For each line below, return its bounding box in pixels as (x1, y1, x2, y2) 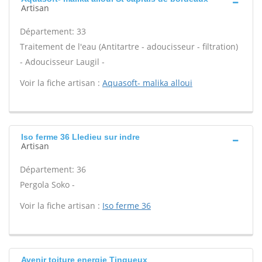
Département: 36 (20, 164, 86, 175)
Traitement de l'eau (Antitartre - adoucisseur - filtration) (20, 41, 238, 52)
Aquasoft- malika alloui (102, 77, 192, 88)
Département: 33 (20, 26, 86, 37)
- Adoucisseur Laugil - (20, 56, 105, 67)
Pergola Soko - (20, 179, 75, 190)
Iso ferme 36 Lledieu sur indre (21, 132, 140, 142)
